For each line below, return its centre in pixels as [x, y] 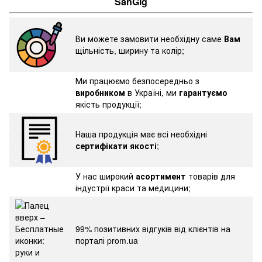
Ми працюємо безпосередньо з [137, 80]
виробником [101, 92]
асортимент [162, 176]
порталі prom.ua [107, 240]
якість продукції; [108, 104]
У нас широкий [106, 176]
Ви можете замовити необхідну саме [150, 38]
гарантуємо [203, 92]
